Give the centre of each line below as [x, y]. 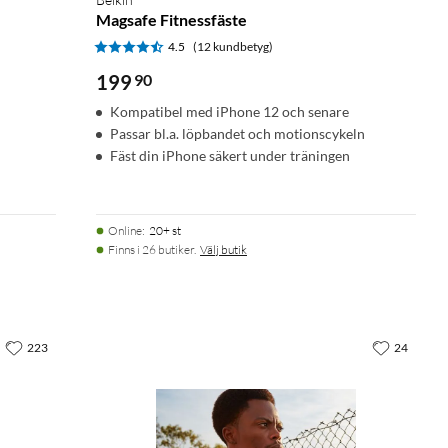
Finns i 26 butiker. [152, 249]
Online [125, 230]
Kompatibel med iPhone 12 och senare [229, 111]
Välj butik [223, 249]
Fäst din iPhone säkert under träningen [230, 155]
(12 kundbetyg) [233, 46]
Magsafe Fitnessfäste [171, 19]
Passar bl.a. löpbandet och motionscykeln [237, 133]
